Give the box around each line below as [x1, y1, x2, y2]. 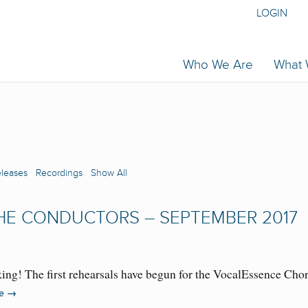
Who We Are [183, 56, 253, 74]
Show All [91, 167, 127, 179]
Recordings [36, 167, 82, 179]
